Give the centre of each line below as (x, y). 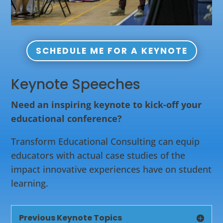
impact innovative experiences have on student (111, 169)
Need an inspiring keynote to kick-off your (107, 105)
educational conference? (67, 119)
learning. (30, 183)
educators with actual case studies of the (98, 156)
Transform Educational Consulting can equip (106, 142)
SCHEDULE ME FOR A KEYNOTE (111, 51)
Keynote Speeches (76, 85)
